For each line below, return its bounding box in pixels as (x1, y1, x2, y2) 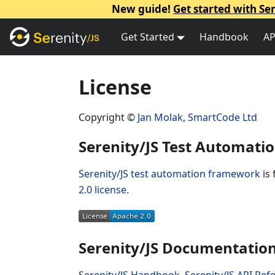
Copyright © (79, 110, 137, 124)
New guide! (112, 1, 173, 16)
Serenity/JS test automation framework (79, 167, 260, 180)
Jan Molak (137, 110, 183, 124)
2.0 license (79, 183, 126, 196)
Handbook (199, 30, 249, 44)
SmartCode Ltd (188, 110, 257, 124)
